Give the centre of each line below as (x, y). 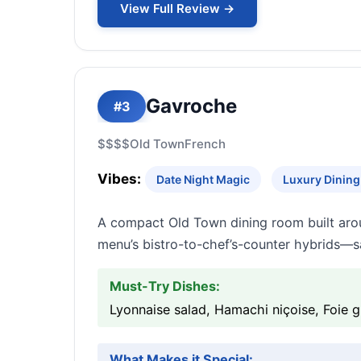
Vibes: (119, 179)
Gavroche (191, 106)
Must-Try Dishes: (165, 286)
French (205, 144)
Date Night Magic (203, 179)
